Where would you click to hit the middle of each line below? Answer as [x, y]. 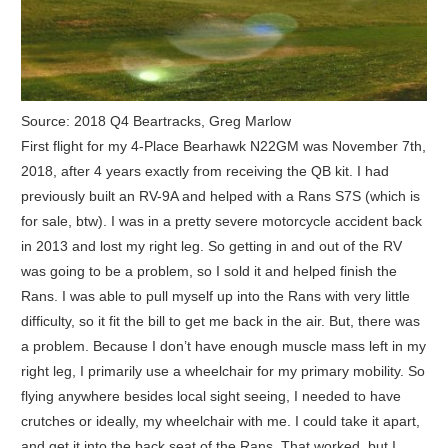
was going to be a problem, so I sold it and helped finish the [208, 270]
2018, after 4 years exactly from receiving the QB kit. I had [204, 170]
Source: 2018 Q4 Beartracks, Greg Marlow [155, 120]
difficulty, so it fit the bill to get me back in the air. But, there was [220, 320]
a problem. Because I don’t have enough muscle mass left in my [223, 345]
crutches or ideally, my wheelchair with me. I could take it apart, [220, 420]
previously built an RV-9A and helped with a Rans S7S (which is [220, 195]
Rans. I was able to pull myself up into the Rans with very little [215, 295]
